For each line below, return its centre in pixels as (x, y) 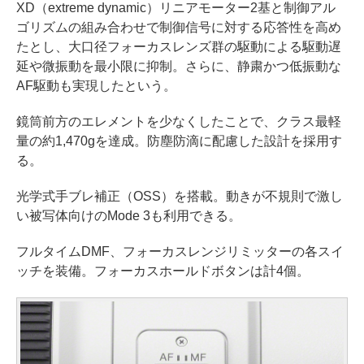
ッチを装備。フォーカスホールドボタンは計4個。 (163, 271)
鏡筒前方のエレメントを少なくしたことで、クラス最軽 (179, 121)
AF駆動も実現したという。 (96, 85)
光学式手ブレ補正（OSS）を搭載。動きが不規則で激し (180, 196)
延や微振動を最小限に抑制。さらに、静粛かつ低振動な (179, 66)
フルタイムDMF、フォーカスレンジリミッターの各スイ (180, 251)
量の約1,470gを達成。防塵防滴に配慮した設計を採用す (179, 141)
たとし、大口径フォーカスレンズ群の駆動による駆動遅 (179, 46)
